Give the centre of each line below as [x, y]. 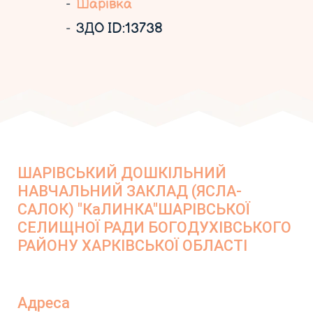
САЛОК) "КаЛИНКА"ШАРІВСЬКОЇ [134, 209]
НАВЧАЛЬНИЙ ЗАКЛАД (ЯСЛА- [130, 191]
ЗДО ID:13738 [119, 29]
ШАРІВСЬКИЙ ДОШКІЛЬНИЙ [122, 173]
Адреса [44, 303]
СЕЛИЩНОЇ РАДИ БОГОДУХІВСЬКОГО [154, 227]
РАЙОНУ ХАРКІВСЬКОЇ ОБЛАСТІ [132, 246]
